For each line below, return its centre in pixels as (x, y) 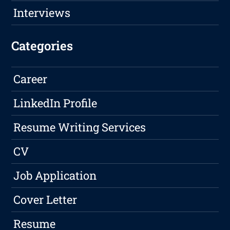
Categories (42, 46)
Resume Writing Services (80, 127)
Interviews (42, 13)
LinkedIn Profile (55, 103)
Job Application (55, 176)
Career (31, 79)
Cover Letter (45, 200)
